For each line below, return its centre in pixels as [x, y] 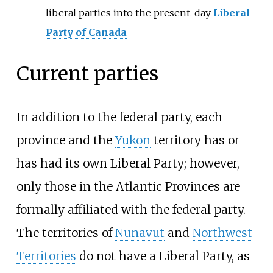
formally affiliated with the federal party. [131, 210]
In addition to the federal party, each [119, 117]
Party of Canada [86, 33]
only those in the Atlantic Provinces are [128, 187]
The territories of [66, 233]
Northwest [222, 233]
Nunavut [140, 233]
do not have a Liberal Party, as [163, 256]
